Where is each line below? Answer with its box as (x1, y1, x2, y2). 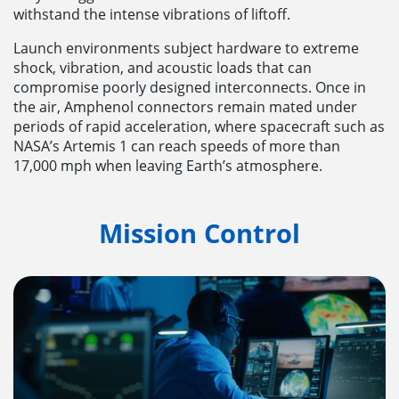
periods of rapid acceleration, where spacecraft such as (13, 116, 385, 136)
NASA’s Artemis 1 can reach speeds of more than (13, 135, 340, 156)
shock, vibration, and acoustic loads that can (13, 57, 312, 77)
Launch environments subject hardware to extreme (13, 37, 359, 58)
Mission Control (99, 215, 300, 251)
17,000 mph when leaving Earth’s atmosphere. (13, 155, 322, 175)
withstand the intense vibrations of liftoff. (13, 4, 290, 24)
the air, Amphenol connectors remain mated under (13, 96, 357, 117)
